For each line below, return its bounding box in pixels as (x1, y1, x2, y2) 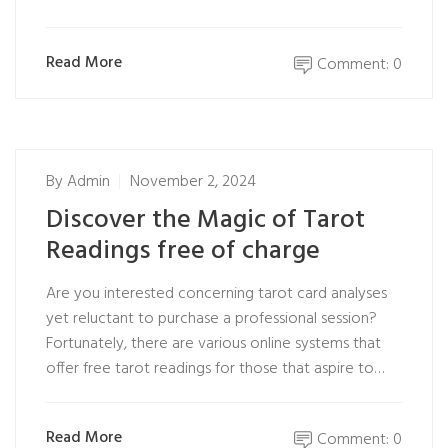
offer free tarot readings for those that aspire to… (46, 356, 384, 382)
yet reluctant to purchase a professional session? (46, 306, 377, 332)
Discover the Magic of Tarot (46, 200, 365, 241)
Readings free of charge (46, 231, 320, 272)
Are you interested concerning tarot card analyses (46, 281, 387, 307)
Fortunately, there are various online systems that (46, 331, 381, 357)
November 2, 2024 (130, 169, 256, 195)
